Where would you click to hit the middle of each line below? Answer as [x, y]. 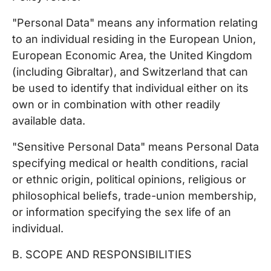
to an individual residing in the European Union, [134, 39]
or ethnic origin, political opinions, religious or [129, 179]
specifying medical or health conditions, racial [130, 163]
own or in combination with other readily [116, 104]
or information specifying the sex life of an [122, 212]
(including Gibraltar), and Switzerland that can [130, 72]
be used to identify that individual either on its [130, 88]
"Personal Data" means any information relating [135, 23]
